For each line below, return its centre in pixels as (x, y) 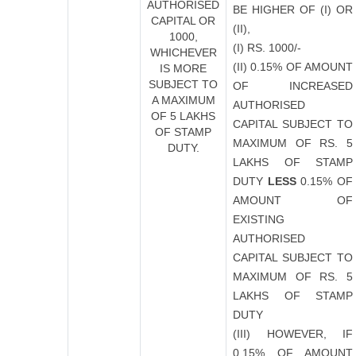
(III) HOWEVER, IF (293, 334)
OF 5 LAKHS (183, 116)
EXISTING (259, 219)
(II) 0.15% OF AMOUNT (293, 67)
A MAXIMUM (183, 100)
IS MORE (183, 68)
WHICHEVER (183, 52)
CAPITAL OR (183, 21)
